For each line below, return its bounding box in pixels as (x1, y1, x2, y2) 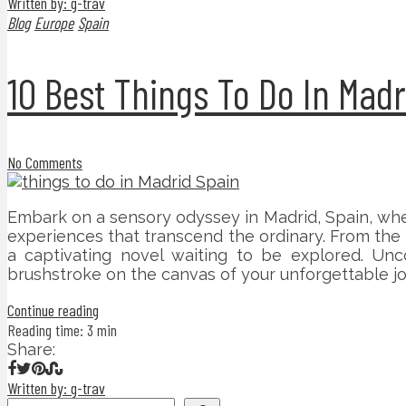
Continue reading (7, 299, 99, 320)
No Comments (7, 151, 82, 172)
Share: (7, 339, 55, 359)
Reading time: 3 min (7, 319, 117, 340)
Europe (34, 13, 73, 34)
